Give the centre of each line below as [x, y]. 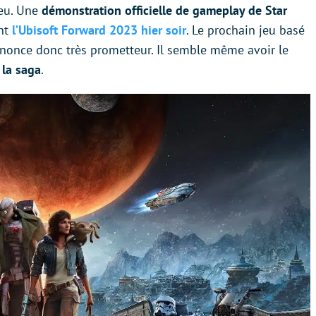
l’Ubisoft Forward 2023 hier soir [99, 30]
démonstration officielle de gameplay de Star [164, 10]
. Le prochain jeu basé [245, 30]
